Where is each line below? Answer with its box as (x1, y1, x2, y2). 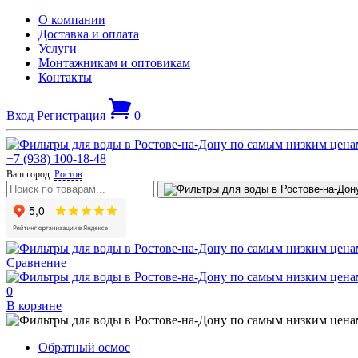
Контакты (38, 70, 92, 84)
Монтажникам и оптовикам (38, 56, 190, 70)
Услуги (38, 42, 77, 55)
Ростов (54, 169, 82, 180)
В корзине (6, 299, 62, 312)
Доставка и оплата (38, 27, 139, 41)
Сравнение (6, 256, 66, 269)
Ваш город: (6, 169, 54, 180)
